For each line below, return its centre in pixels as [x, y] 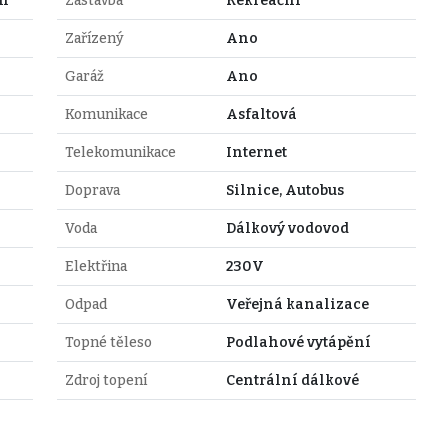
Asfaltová [261, 114]
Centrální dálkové [292, 380]
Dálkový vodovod [287, 228]
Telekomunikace [120, 152]
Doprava [92, 190]
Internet [256, 152]
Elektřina [95, 266]
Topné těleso [108, 342]
